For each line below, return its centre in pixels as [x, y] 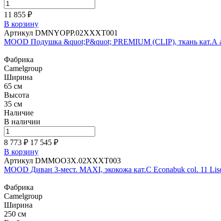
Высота [17, 95]
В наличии [22, 122]
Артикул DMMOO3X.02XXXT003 [62, 161]
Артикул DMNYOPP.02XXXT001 [61, 33]
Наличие [19, 113]
